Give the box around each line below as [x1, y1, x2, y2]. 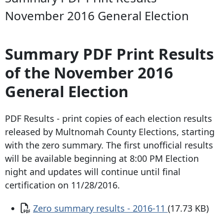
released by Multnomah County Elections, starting [5, 125, 215, 138]
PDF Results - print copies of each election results [5, 112, 212, 124]
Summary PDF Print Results [5, 43, 214, 65]
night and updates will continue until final [5, 165, 181, 178]
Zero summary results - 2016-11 [33, 202, 168, 214]
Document [20, 201, 64, 214]
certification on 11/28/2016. [5, 179, 120, 191]
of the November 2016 [5, 62, 173, 83]
